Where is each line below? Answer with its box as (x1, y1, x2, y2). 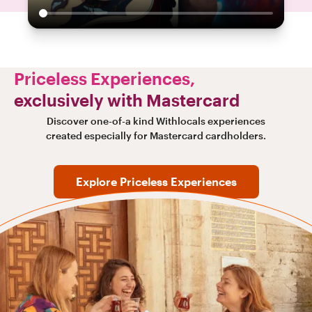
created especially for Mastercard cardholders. (46, 130, 266, 142)
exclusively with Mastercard (14, 90, 240, 111)
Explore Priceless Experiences (75, 175, 237, 189)
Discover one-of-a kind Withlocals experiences (47, 115, 265, 127)
